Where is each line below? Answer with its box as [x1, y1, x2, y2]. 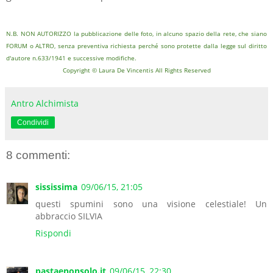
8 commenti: [6, 149, 70, 162]
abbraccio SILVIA [35, 210, 102, 222]
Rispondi [35, 227, 71, 239]
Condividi [17, 118, 49, 127]
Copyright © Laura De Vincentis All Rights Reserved [62, 66, 211, 75]
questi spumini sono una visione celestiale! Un [35, 197, 267, 210]
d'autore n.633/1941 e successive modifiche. [6, 54, 136, 63]
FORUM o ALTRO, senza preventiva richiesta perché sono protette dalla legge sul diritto [6, 41, 267, 51]
